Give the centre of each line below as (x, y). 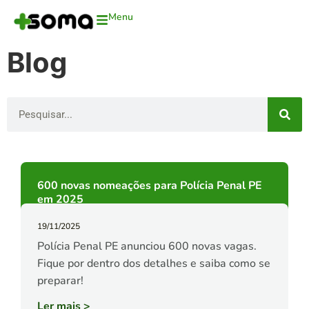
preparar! (60, 281)
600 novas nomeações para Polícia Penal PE (150, 186)
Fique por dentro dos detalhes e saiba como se (154, 264)
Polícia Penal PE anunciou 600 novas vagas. (147, 247)
